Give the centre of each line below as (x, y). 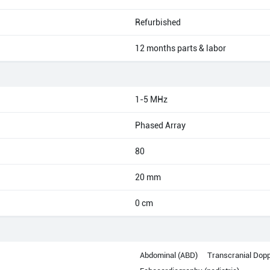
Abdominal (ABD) (169, 255)
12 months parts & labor (181, 48)
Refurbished (158, 22)
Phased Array (160, 125)
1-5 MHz (151, 99)
